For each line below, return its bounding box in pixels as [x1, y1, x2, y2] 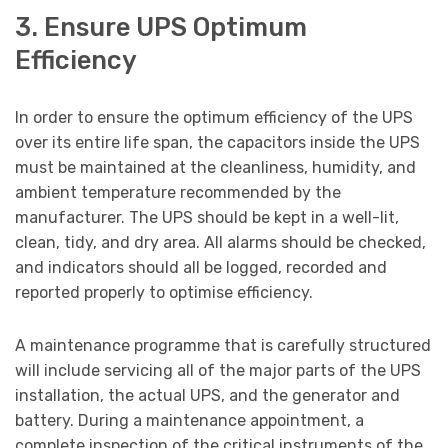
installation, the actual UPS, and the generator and [15, 385, 400, 405]
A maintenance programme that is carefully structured [15, 335, 431, 355]
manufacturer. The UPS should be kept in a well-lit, [15, 207, 399, 227]
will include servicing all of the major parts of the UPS [15, 360, 421, 380]
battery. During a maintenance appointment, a [15, 410, 364, 430]
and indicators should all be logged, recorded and [15, 257, 387, 277]
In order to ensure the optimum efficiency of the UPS [15, 107, 413, 127]
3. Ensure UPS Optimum [15, 11, 307, 42]
